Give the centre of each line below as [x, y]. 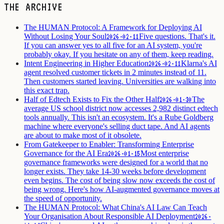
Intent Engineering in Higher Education [86, 63]
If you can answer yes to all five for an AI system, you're [113, 45]
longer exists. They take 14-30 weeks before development [115, 171]
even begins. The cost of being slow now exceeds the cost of [119, 180]
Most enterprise [164, 153]
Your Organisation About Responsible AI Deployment [109, 216]
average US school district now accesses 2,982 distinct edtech [121, 108]
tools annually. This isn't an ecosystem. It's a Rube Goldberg [119, 117]
